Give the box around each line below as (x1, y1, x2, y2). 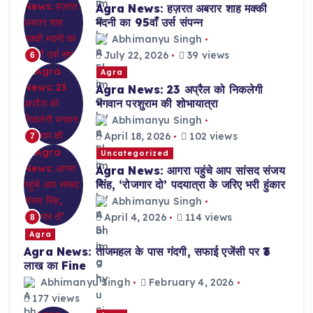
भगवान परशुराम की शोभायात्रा (95, 96, 219, 110)
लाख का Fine (24, 258, 87, 272)
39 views (184, 49, 230, 62)
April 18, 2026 (101, 130, 171, 143)
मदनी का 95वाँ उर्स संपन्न (95, 15, 203, 29)
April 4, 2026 (101, 211, 167, 224)
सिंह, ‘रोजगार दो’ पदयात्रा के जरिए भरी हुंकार (95, 177, 286, 191)
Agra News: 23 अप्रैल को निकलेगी (95, 82, 263, 96)
